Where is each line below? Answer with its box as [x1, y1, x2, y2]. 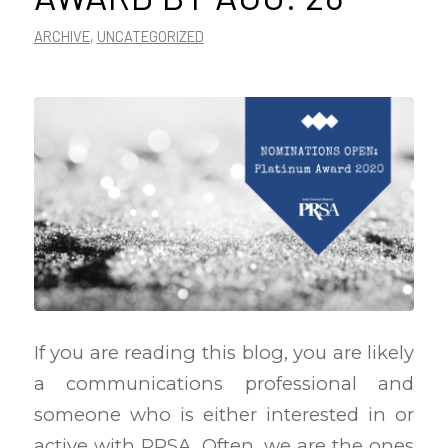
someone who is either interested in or [33, 402, 415, 426]
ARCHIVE [33, 27, 90, 45]
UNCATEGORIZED [96, 27, 204, 45]
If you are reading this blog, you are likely [33, 340, 415, 364]
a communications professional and [33, 371, 415, 395]
